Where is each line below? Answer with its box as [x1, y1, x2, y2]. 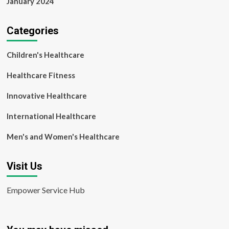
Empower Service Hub [6, 185, 85, 195]
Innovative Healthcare [6, 91, 87, 100]
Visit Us [6, 160, 42, 172]
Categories [6, 25, 59, 37]
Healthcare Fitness [6, 71, 75, 80]
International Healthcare [6, 111, 96, 121]
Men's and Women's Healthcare [6, 132, 120, 141]
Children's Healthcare [6, 50, 84, 59]
